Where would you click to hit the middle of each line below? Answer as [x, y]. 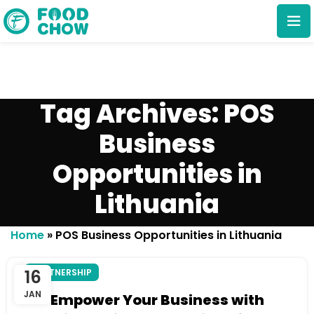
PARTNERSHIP [62, 272]
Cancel [78, 171]
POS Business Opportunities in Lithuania [169, 235]
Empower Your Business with [157, 300]
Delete [161, 171]
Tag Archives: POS [157, 114]
